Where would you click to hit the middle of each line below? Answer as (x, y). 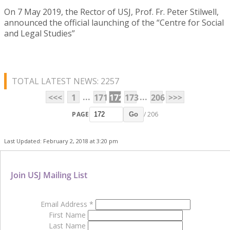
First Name (68, 215)
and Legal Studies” (40, 33)
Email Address (65, 204)
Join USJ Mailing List (49, 175)
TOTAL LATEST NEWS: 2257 (65, 81)
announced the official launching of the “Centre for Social (114, 22)
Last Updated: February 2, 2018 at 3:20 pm (61, 141)
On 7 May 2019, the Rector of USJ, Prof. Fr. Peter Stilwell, (111, 12)
